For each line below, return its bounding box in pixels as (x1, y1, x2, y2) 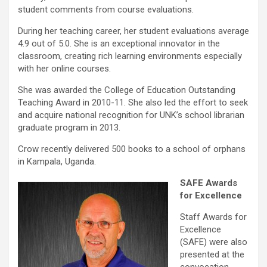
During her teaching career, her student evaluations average (18, 26, 249, 37)
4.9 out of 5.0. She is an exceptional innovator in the (18, 38, 220, 49)
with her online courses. (18, 63, 111, 74)
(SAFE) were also (180, 237, 247, 248)
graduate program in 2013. (18, 122, 120, 133)
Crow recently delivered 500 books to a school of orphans (18, 144, 246, 155)
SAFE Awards (180, 178, 237, 189)
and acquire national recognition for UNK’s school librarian (18, 110, 244, 121)
